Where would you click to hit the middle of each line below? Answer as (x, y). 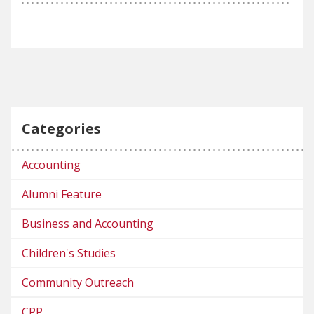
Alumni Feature (62, 194)
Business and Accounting (88, 224)
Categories (61, 129)
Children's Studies (69, 253)
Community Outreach (78, 283)
